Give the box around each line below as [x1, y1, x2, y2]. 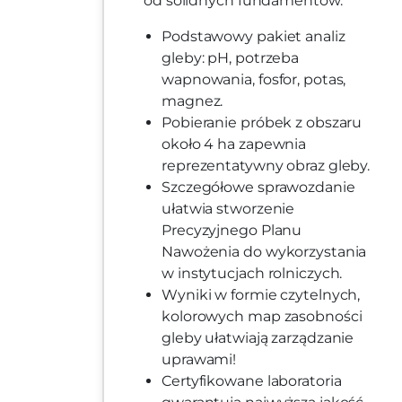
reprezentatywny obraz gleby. [162, 157, 371, 175]
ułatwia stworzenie [162, 200, 295, 218]
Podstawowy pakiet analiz [162, 28, 345, 46]
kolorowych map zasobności [162, 308, 363, 326]
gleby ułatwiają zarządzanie [162, 329, 354, 347]
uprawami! [162, 351, 237, 369]
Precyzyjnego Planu [162, 222, 302, 240]
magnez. [162, 92, 223, 110]
